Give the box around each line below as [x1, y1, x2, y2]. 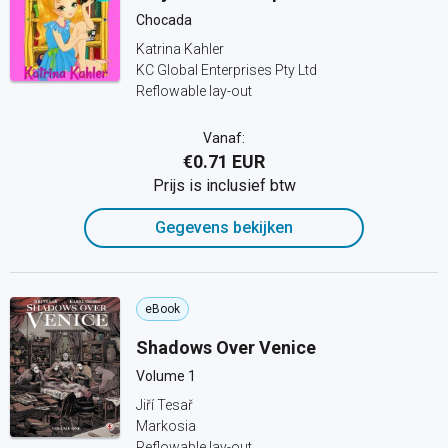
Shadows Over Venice [136, 337, 316, 358]
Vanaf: [203, 130, 245, 146]
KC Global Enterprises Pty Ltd [136, 62, 317, 78]
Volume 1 [136, 368, 196, 384]
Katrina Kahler [136, 41, 224, 57]
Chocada [136, 12, 192, 28]
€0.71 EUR [183, 151, 265, 172]
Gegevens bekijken [155, 218, 293, 237]
